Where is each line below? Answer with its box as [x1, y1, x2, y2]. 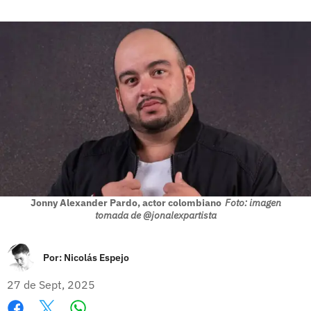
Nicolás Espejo [64, 251, 129, 264]
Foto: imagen [224, 196, 281, 209]
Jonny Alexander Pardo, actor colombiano [30, 196, 221, 209]
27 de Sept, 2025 [7, 277, 95, 292]
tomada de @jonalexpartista [94, 208, 217, 221]
